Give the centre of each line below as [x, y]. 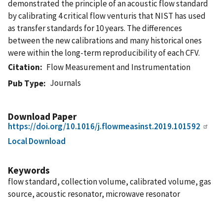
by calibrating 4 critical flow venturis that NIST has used [107, 16]
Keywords [29, 170]
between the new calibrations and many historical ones [105, 40]
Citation [24, 67]
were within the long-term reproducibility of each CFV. [104, 53]
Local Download [37, 141]
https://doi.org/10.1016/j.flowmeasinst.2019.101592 [104, 126]
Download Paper [42, 116]
